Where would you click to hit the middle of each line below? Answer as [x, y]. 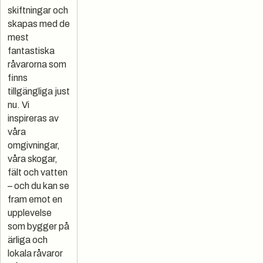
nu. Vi [18, 105]
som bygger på [38, 226]
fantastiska [31, 51]
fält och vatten [38, 172]
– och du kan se [38, 186]
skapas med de [39, 24]
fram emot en [35, 199]
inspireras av [33, 118]
